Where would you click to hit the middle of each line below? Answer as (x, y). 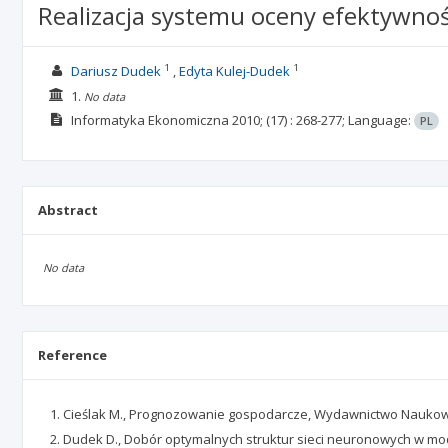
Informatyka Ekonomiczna (149, 120)
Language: (380, 120)
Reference (72, 355)
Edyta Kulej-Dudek (234, 71)
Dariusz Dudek (115, 71)
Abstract (68, 210)
